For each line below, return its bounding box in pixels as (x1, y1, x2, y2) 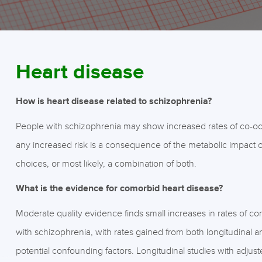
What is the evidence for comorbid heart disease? (15, 182, 223, 195)
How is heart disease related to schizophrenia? (15, 95, 212, 108)
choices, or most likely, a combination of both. (15, 158, 196, 170)
